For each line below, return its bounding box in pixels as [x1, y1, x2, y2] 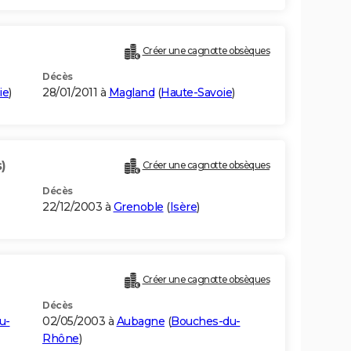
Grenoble [113, 200, 164, 215]
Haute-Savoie [161, 85, 232, 100]
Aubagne [116, 314, 165, 329]
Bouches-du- [171, 314, 241, 329]
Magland [108, 85, 154, 100]
